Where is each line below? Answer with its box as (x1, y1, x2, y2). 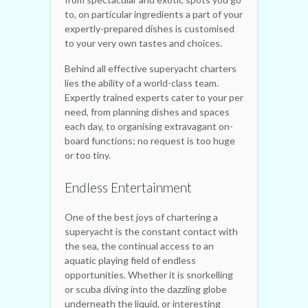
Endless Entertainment (65, 179, 192, 195)
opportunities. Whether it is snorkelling (65, 268, 233, 280)
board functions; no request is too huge (65, 134, 235, 146)
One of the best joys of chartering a (65, 210, 218, 223)
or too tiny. (65, 148, 111, 161)
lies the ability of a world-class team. (65, 76, 219, 89)
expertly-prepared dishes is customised (65, 22, 234, 34)
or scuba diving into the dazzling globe (65, 283, 227, 295)
